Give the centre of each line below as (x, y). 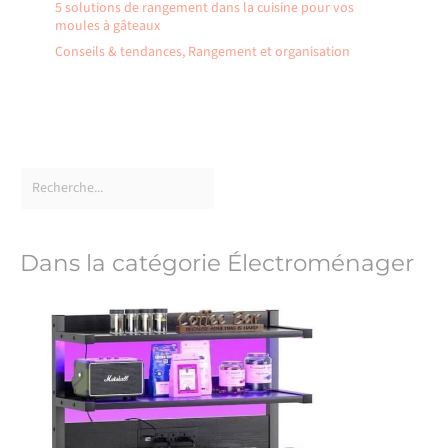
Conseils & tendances (118, 51)
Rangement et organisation (269, 51)
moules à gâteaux (107, 25)
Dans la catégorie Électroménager (217, 262)
